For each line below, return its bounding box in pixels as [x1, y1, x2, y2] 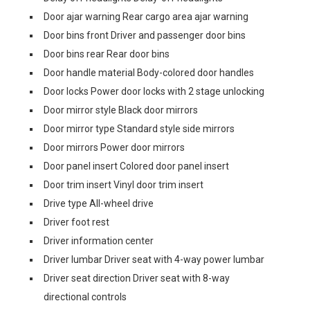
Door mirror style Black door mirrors [44, 104, 198, 116]
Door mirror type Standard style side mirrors [44, 123, 235, 134]
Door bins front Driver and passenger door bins [44, 30, 246, 41]
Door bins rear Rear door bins [44, 48, 170, 60]
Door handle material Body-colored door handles [44, 67, 254, 78]
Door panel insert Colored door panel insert [44, 161, 229, 172]
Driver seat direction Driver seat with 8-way [44, 273, 230, 284]
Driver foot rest [44, 217, 109, 228]
